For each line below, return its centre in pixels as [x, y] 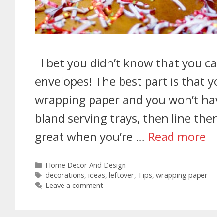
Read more [177, 137]
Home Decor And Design [85, 165]
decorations [65, 175]
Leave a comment [74, 186]
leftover [121, 175]
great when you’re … [91, 137]
